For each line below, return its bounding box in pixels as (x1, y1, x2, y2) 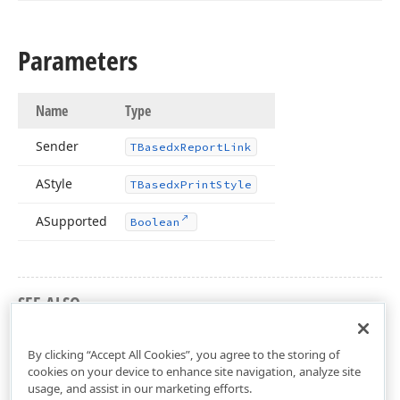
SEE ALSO (18, 291, 80, 315)
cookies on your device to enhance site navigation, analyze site (27, 362, 361, 379)
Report (180, 140, 223, 154)
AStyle (36, 175, 72, 192)
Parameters (18, 42, 137, 79)
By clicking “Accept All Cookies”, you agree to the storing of (27, 346, 340, 362)
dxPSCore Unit (18, 325, 115, 345)
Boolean (130, 215, 180, 229)
